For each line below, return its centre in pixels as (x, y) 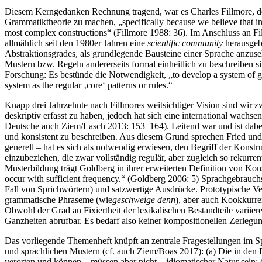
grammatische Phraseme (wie (58, 199)
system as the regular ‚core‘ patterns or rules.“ (89, 85)
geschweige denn (144, 199)
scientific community (185, 43)
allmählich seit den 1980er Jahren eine (76, 43)
